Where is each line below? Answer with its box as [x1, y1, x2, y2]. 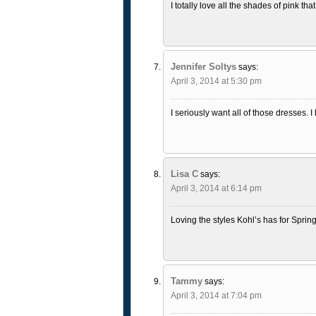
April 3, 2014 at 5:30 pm [170, 75, 262, 86]
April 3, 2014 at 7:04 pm [170, 290, 262, 300]
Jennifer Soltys [170, 61, 236, 72]
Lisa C [170, 168, 198, 179]
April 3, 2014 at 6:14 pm [170, 183, 262, 193]
